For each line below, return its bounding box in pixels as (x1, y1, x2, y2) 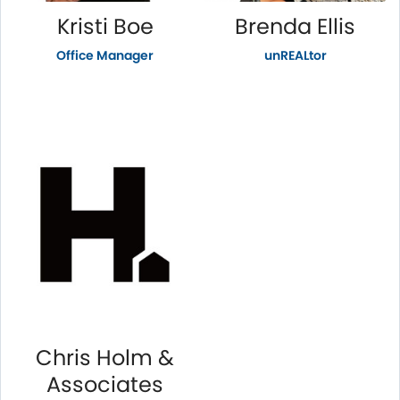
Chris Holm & (36, 343, 174, 373)
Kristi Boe (56, 11, 154, 41)
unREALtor (263, 46, 327, 64)
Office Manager (56, 46, 154, 64)
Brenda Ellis (235, 11, 355, 41)
